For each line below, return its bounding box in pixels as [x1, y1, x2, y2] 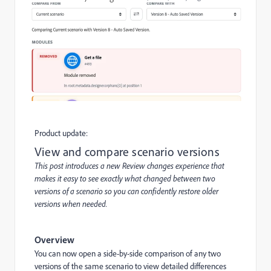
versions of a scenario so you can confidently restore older [34, 185, 218, 196]
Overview [34, 233, 74, 246]
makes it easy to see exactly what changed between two [34, 172, 215, 183]
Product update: [34, 127, 90, 138]
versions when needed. [34, 198, 107, 209]
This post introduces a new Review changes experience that [34, 160, 224, 171]
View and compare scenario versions [34, 143, 220, 159]
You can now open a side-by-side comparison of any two [34, 247, 221, 258]
